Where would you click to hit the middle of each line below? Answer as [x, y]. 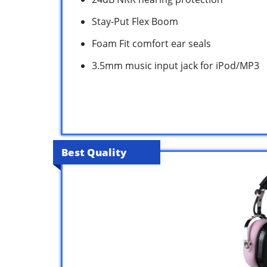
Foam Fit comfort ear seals [151, 43]
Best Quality [94, 152]
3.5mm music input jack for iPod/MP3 [176, 65]
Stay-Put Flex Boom [135, 21]
